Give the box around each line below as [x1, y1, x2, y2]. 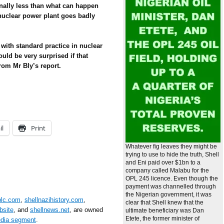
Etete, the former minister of [125, 215, 199, 222]
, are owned [69, 206, 103, 213]
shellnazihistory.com [24, 196, 83, 203]
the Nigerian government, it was [125, 191, 211, 198]
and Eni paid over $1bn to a [125, 159, 200, 166]
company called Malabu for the [125, 167, 209, 174]
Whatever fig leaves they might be [125, 143, 217, 150]
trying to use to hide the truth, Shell [125, 151, 219, 158]
